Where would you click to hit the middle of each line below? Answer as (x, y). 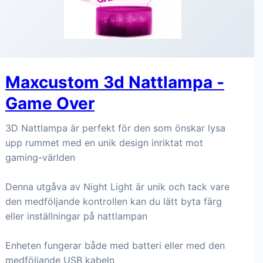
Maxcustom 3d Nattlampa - (115, 82)
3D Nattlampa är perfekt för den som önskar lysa (115, 128)
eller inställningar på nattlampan (76, 216)
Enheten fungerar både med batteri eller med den (115, 245)
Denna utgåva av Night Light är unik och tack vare (117, 187)
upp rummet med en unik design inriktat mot (104, 143)
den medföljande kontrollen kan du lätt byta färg (114, 201)
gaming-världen (40, 157)
